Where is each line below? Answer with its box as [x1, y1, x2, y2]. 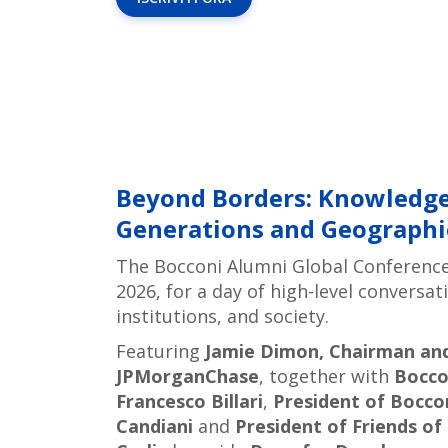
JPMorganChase [115, 364, 259, 389]
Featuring [115, 339, 205, 364]
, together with [258, 364, 394, 389]
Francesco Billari [115, 389, 263, 414]
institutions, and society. [115, 304, 329, 329]
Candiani [115, 414, 193, 439]
